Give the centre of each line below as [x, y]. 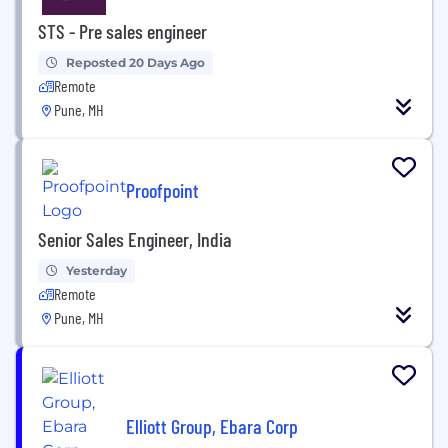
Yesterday [96, 270]
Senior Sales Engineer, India [135, 239]
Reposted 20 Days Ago [135, 62]
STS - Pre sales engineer [122, 31]
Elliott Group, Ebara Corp [212, 425]
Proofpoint [162, 189]
